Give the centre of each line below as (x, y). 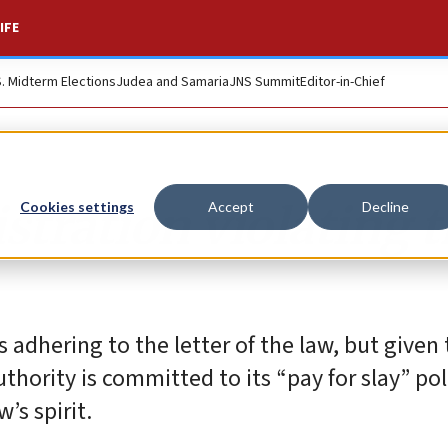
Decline (385, 207)
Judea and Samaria (172, 82)
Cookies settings (77, 207)
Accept (231, 207)
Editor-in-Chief (342, 82)
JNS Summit (264, 82)
